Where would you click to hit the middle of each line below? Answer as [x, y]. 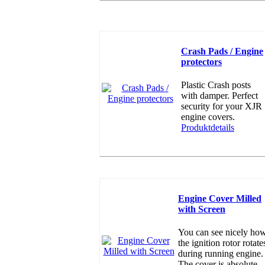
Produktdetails [208, 127]
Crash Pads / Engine [222, 51]
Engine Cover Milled [220, 198]
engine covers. [208, 117]
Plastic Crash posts [216, 85]
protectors [201, 62]
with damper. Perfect [219, 95]
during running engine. [221, 253]
